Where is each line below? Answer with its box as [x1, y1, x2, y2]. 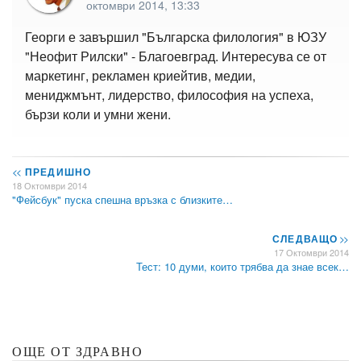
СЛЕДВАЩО [272, 230, 342, 246]
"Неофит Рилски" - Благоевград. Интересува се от [25, 46, 326, 65]
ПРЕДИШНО [21, 164, 92, 179]
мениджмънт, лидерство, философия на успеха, [25, 85, 313, 104]
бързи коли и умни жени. [25, 104, 174, 123]
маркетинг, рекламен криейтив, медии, [25, 65, 255, 85]
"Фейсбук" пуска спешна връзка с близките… [12, 191, 233, 207]
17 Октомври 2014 [274, 245, 349, 259]
